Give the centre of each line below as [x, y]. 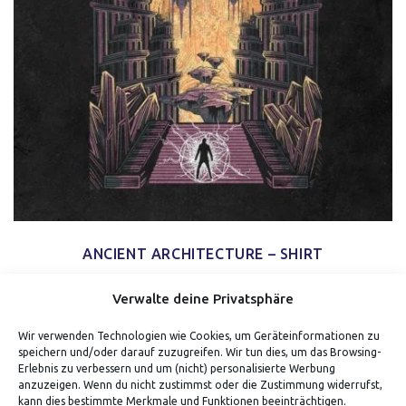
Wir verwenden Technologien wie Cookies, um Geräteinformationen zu [199, 336]
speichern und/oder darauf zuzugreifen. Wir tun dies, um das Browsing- [199, 352]
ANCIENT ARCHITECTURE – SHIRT [203, 254]
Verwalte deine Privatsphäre [203, 299]
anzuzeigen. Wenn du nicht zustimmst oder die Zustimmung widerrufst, [200, 385]
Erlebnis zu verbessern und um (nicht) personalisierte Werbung [177, 368]
